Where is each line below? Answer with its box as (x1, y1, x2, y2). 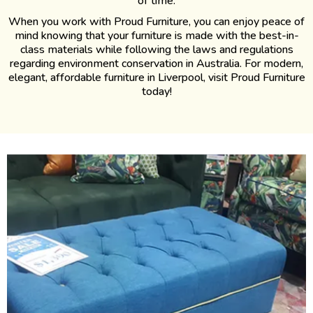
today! (141, 84, 172, 99)
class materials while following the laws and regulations (20, 42, 293, 57)
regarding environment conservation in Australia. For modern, (10, 56, 303, 71)
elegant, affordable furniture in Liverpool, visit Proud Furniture (8, 70, 305, 85)
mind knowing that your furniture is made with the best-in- (14, 28, 299, 43)
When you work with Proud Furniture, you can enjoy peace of (8, 14, 305, 29)
